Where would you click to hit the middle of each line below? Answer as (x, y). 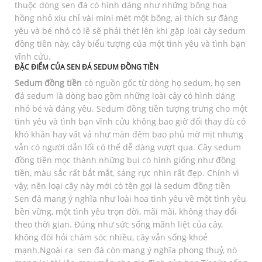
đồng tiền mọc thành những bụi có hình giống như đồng (125, 160)
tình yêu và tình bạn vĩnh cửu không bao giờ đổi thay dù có (130, 121)
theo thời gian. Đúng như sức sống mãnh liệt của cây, (119, 224)
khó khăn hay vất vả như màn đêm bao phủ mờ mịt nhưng (129, 134)
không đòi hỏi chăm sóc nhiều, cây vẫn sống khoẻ (111, 237)
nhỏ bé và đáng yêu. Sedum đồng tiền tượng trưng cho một (131, 108)
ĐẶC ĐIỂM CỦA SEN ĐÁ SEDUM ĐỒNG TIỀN (87, 67)
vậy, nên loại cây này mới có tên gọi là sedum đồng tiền (123, 186)
